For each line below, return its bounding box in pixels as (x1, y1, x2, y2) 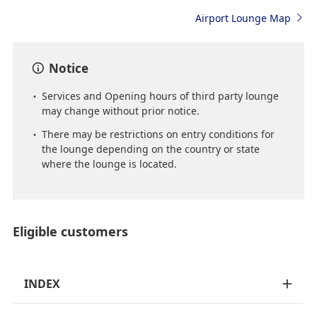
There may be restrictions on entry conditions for (41, 127, 275, 141)
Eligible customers (12, 222, 128, 240)
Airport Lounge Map (195, 11, 291, 25)
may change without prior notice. (41, 103, 200, 117)
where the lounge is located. (41, 156, 177, 171)
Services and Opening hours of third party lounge (41, 88, 279, 103)
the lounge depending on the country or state (41, 142, 260, 156)
